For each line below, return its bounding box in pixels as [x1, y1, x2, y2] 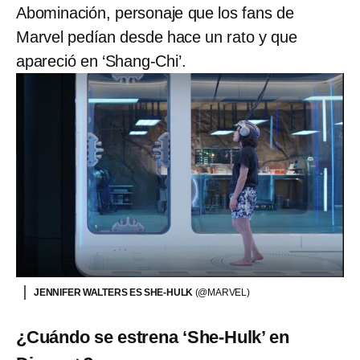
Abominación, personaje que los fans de [16, 3, 294, 22]
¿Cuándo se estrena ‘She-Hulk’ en [16, 326, 289, 347]
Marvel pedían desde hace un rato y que [16, 27, 297, 46]
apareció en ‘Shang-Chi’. [16, 51, 186, 70]
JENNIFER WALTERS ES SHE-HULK [34, 286, 195, 298]
